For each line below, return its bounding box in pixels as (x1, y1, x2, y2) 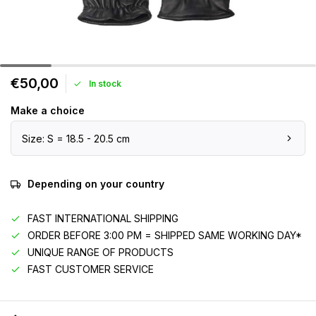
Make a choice (11, 104, 85, 116)
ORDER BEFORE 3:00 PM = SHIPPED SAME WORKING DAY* (28, 229, 302, 241)
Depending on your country (28, 178, 164, 190)
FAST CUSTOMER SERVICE (28, 263, 154, 275)
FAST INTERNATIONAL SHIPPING (28, 212, 178, 224)
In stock (89, 78, 121, 89)
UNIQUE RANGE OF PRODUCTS (28, 246, 174, 258)
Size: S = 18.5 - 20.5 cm (22, 132, 130, 145)
